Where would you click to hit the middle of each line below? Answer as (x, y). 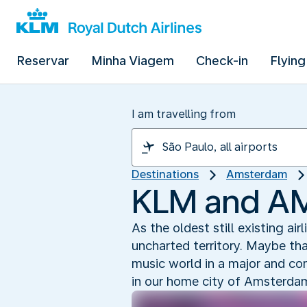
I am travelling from (184, 114)
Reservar (43, 61)
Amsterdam (257, 174)
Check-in (222, 61)
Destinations (165, 174)
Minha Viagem (133, 61)
